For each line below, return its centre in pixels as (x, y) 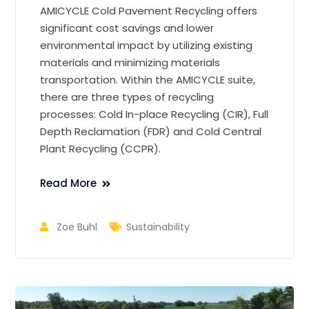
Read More (69, 183)
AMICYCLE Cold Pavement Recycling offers (149, 10)
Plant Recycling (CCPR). (102, 148)
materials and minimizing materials (130, 62)
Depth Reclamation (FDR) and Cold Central (151, 131)
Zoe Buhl (77, 227)
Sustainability (158, 227)
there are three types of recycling (127, 97)
